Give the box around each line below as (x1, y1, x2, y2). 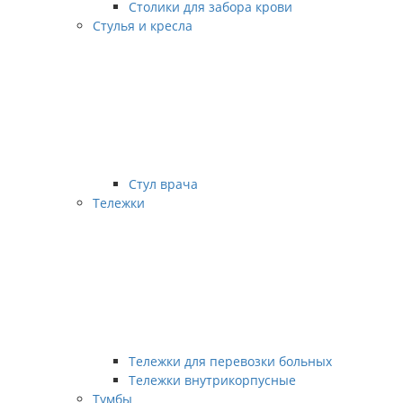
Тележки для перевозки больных (129, 353, 332, 370)
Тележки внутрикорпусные (129, 372, 296, 389)
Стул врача (129, 175, 198, 193)
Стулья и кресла (93, 17, 193, 34)
